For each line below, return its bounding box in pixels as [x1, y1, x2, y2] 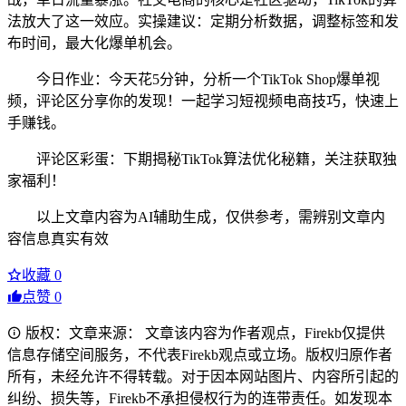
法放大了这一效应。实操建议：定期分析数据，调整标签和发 [7, 13, 399, 29]
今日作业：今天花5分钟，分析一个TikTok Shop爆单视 [36, 71, 380, 87]
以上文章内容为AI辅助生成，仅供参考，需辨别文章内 [36, 208, 385, 225]
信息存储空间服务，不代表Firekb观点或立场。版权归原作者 [7, 346, 392, 362]
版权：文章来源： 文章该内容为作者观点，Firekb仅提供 [22, 324, 385, 341]
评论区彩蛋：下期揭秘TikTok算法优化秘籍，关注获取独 [36, 150, 397, 167]
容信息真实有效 [7, 230, 109, 246]
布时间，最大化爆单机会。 [7, 34, 181, 51]
